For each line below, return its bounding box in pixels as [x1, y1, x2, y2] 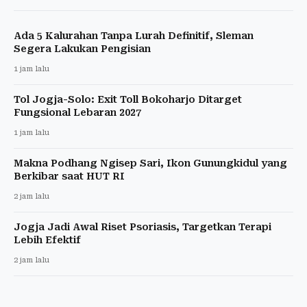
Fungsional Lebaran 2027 [14, 106, 141, 118]
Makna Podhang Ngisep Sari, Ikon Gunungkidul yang [14, 157, 287, 169]
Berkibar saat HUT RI [14, 170, 125, 182]
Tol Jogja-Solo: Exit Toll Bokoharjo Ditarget [14, 93, 242, 105]
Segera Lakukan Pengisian [14, 42, 151, 54]
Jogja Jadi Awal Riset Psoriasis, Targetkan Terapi [14, 221, 271, 232]
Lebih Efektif [14, 234, 81, 245]
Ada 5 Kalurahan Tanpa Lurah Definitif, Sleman [14, 29, 254, 41]
